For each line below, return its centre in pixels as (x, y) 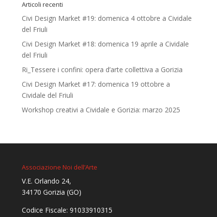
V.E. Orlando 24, (46, 181)
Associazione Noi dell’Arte (59, 167)
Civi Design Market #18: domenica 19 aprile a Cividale (105, 44)
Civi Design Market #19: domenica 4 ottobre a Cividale (107, 18)
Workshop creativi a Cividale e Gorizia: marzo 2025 (101, 110)
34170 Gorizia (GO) (51, 192)
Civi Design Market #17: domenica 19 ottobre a (96, 84)
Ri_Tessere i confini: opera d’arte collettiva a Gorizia (102, 70)
